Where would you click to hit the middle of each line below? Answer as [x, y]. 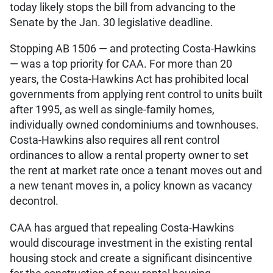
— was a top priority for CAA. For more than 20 [121, 64]
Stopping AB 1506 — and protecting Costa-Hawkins [133, 49]
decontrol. [34, 201]
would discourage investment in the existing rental [131, 243]
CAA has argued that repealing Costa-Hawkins [122, 228]
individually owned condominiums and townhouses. [134, 125]
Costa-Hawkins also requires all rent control [115, 140]
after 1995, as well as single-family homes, [112, 110]
